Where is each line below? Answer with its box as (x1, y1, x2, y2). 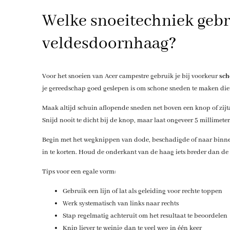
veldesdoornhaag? (42, 33, 177, 54)
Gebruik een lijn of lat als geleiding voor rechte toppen (62, 186, 222, 196)
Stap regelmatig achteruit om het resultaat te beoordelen (62, 211, 227, 220)
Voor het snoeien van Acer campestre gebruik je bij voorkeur (42, 71, 219, 81)
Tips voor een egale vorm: (42, 167, 116, 176)
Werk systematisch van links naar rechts (62, 199, 179, 208)
